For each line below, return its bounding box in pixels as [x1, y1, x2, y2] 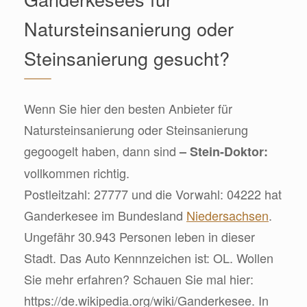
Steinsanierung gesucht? [24, 44, 230, 71]
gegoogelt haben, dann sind [24, 141, 180, 160]
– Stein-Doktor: [180, 142, 268, 160]
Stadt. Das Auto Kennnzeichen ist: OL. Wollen [24, 248, 273, 267]
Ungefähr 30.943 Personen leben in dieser [24, 227, 255, 245]
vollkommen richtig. [24, 163, 130, 182]
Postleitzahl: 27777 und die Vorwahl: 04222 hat [24, 184, 282, 203]
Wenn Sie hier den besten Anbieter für [24, 99, 232, 117]
